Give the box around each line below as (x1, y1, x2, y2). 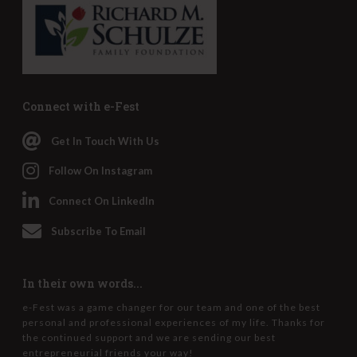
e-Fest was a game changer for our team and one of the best (22, 300, 320, 313)
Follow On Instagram (49, 164, 152, 178)
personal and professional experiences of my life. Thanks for (22, 316, 325, 328)
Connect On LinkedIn (49, 194, 155, 208)
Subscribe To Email (51, 224, 146, 237)
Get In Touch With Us (51, 134, 159, 147)
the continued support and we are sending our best (22, 331, 276, 343)
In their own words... (22, 275, 143, 291)
